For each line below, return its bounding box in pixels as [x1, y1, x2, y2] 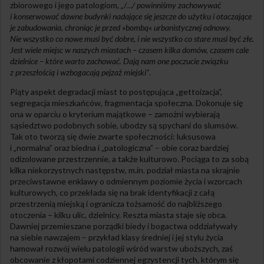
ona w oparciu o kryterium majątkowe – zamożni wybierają [10, 108, 220, 119]
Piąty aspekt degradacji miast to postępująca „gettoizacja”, [10, 86, 222, 97]
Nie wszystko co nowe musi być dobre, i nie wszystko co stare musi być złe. [10, 33, 254, 44]
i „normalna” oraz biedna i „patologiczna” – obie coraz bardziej [10, 142, 229, 153]
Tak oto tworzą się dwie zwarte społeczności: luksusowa [10, 131, 216, 141]
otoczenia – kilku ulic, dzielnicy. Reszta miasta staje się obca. [10, 209, 227, 220]
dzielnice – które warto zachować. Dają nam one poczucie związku [10, 55, 228, 66]
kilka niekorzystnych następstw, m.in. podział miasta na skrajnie [10, 164, 240, 175]
